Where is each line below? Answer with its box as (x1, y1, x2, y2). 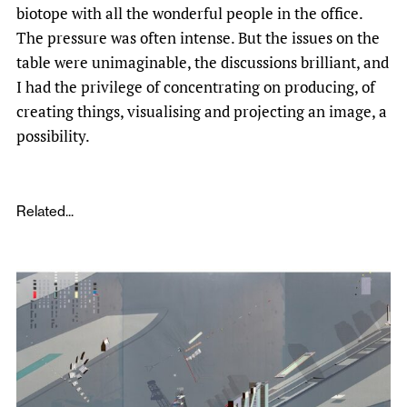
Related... (16, 202, 74, 220)
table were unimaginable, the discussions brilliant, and (16, 51, 389, 73)
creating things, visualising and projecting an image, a (16, 100, 387, 122)
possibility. (16, 124, 90, 146)
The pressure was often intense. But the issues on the (16, 26, 380, 48)
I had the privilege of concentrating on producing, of (16, 75, 375, 97)
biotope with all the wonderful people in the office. (16, 2, 362, 24)
